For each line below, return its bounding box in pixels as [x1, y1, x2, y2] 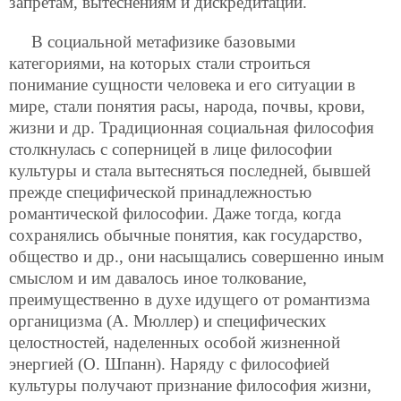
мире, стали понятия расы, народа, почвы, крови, [9, 96, 365, 115]
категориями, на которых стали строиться [9, 53, 311, 73]
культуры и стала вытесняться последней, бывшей [9, 160, 371, 180]
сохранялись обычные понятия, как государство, [9, 225, 363, 244]
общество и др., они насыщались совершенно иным [9, 246, 384, 266]
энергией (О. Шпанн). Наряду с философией [9, 354, 329, 373]
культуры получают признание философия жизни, [9, 375, 371, 395]
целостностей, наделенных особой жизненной [9, 332, 340, 352]
